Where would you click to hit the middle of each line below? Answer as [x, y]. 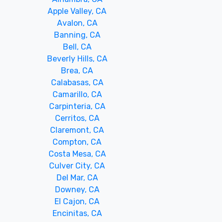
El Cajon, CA [77, 201]
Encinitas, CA [77, 213]
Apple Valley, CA [77, 11]
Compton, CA [77, 142]
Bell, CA [77, 47]
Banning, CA [77, 35]
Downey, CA [77, 190]
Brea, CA [77, 71]
